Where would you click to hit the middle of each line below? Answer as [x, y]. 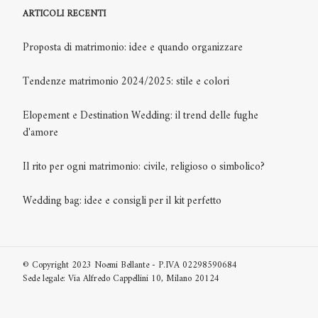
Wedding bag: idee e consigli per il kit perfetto [122, 201]
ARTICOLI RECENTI [64, 13]
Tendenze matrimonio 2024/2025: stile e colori [126, 82]
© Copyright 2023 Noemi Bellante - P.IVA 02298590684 [130, 265]
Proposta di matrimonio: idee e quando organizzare [133, 48]
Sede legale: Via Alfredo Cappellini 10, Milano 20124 [121, 278]
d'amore [40, 133]
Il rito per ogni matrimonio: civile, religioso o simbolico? [144, 167]
